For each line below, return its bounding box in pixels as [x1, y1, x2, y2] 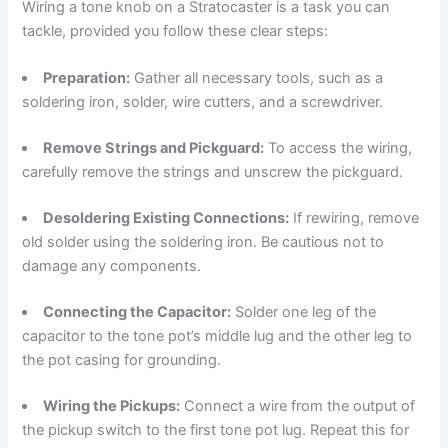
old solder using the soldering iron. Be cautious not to [22, 233, 385, 252]
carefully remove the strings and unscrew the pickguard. [22, 163, 404, 182]
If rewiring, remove [289, 209, 420, 228]
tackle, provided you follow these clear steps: [22, 22, 329, 40]
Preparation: [43, 69, 131, 88]
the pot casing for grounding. [22, 350, 222, 369]
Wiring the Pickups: [43, 396, 181, 415]
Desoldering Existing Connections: [43, 209, 290, 228]
